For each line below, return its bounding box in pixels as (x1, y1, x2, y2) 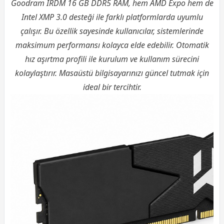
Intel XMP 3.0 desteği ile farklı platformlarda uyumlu (21, 11, 203, 22)
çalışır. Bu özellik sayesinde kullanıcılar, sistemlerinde (20, 25, 203, 36)
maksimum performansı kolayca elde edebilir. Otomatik (15, 39, 209, 50)
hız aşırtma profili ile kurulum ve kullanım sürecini (25, 53, 199, 64)
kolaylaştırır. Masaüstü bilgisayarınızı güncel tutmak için (15, 67, 209, 78)
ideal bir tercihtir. (82, 81, 141, 92)
